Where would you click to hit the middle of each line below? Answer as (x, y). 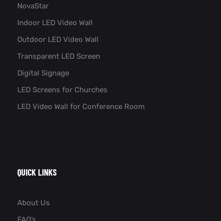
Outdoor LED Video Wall (58, 39)
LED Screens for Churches (62, 90)
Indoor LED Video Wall (55, 22)
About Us (34, 203)
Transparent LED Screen (59, 56)
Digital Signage (43, 73)
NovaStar (33, 6)
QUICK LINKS (37, 172)
